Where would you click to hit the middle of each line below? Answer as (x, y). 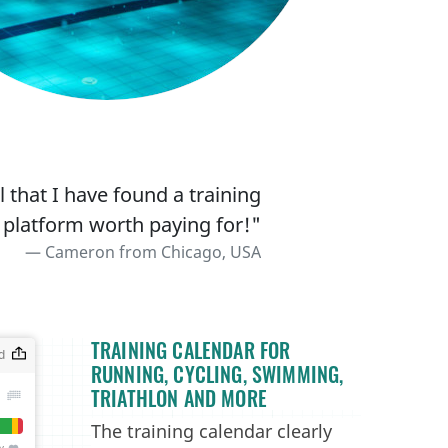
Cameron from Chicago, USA (153, 252)
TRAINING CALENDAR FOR (191, 350)
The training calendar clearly (211, 431)
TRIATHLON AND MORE (179, 398)
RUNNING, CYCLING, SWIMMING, (217, 374)
